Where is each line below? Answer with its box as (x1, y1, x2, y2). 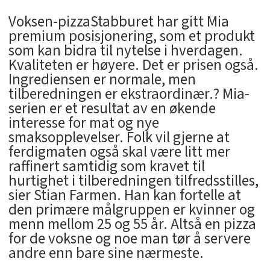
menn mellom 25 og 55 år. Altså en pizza (8, 213, 256, 236)
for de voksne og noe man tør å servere (8, 228, 251, 250)
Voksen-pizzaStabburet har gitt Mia (8, 11, 229, 33)
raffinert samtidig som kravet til (8, 155, 205, 178)
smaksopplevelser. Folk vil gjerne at (8, 127, 230, 149)
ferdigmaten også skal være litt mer (8, 141, 230, 163)
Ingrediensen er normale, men (8, 69, 196, 91)
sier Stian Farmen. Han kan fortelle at (8, 184, 241, 207)
